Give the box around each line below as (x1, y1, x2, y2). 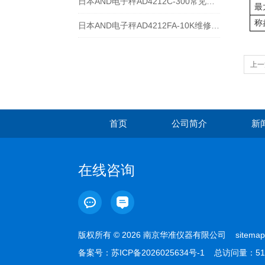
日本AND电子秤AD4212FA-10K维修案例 (211, 21, 219, 30)
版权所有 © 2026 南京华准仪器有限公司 (78, 230, 235, 240)
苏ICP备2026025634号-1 (111, 248, 205, 257)
